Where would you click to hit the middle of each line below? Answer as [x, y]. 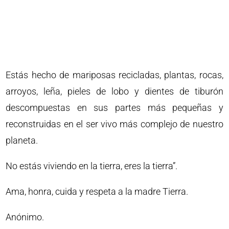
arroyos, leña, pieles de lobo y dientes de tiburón [114, 91]
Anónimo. [25, 217]
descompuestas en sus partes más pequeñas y [114, 108]
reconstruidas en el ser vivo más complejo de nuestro [114, 124]
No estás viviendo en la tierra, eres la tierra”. [92, 166]
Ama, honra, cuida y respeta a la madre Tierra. [97, 191]
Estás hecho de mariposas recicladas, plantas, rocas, [114, 75]
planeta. [22, 140]
